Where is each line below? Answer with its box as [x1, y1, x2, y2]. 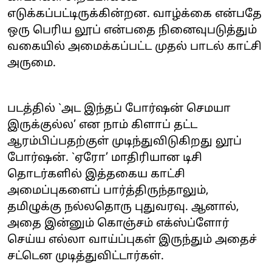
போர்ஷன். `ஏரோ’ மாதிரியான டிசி [7, 151, 202, 165]
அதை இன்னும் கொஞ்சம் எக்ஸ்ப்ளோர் [7, 216, 229, 231]
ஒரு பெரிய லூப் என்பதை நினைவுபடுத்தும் [7, 23, 257, 38]
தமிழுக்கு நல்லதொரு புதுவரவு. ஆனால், [7, 200, 239, 214]
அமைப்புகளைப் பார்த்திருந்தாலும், [7, 183, 209, 198]
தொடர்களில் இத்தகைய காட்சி [7, 167, 185, 182]
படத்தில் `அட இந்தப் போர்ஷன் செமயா [7, 101, 231, 116]
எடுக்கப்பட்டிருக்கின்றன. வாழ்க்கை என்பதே [7, 7, 262, 21]
